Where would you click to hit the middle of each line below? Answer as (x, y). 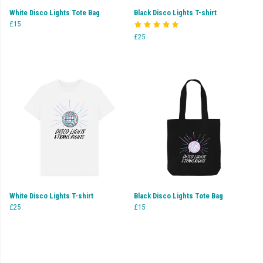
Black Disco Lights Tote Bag (178, 195)
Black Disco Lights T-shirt (175, 12)
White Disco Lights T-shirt (51, 195)
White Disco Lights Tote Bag (55, 12)
